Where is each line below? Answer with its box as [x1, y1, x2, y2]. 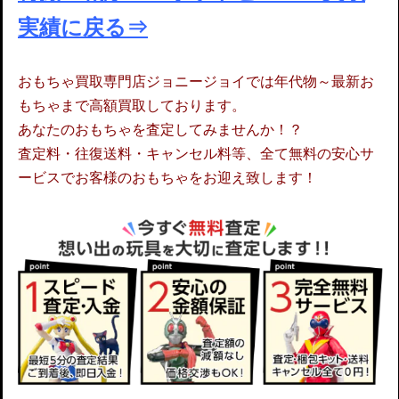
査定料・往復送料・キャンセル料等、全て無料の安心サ [18, 144, 374, 161]
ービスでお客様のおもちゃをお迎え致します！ [18, 168, 317, 185]
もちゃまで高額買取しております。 [18, 96, 246, 113]
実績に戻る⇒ [18, 14, 148, 39]
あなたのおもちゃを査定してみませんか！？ [18, 120, 303, 137]
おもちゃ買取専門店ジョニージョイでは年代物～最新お [18, 72, 374, 89]
